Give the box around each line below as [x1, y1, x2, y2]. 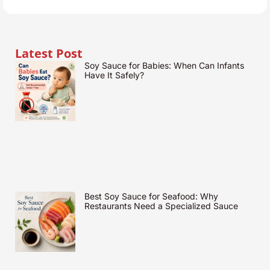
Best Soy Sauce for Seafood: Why [84, 191, 218, 202]
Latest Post [15, 45, 83, 62]
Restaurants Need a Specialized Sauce [84, 201, 238, 212]
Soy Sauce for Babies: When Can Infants [84, 60, 244, 71]
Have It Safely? [84, 70, 144, 81]
